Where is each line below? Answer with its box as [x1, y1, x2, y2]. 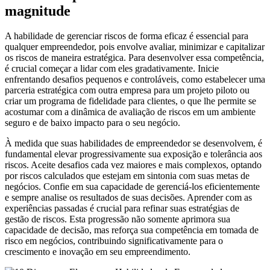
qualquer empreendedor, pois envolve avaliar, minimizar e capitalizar [5, 42, 265, 52]
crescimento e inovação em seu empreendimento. [5, 246, 190, 257]
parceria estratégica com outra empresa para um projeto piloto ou [5, 85, 250, 96]
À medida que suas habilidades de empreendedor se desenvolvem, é [5, 138, 262, 149]
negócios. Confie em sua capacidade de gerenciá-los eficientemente [5, 181, 260, 192]
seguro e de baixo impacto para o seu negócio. [5, 118, 180, 128]
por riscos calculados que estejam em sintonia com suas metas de [5, 171, 250, 181]
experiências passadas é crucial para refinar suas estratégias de [5, 203, 239, 214]
